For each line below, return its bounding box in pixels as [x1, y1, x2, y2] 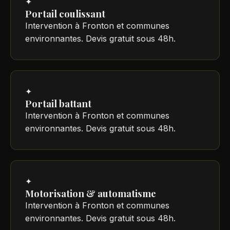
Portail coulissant [25, 7, 105, 20]
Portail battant [25, 97, 91, 110]
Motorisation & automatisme [25, 186, 156, 200]
